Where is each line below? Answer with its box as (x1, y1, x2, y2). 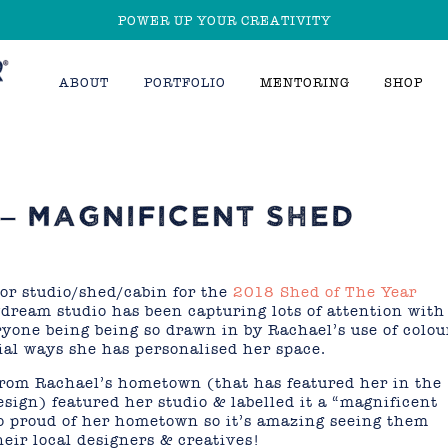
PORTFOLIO (143, 75, 226, 90)
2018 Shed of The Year (232, 283, 417, 301)
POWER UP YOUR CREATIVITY (117, 12, 331, 28)
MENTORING (259, 75, 350, 90)
